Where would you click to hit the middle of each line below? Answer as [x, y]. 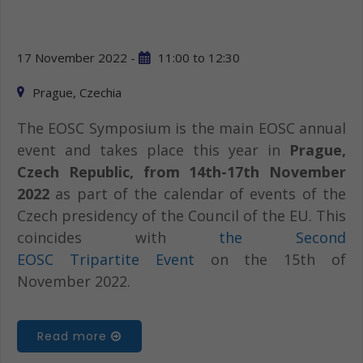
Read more [74, 337]
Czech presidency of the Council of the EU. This [181, 216]
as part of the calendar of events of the [198, 194]
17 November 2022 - [78, 58]
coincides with [118, 238]
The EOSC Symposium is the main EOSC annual [181, 128]
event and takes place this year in [153, 150]
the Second [283, 238]
